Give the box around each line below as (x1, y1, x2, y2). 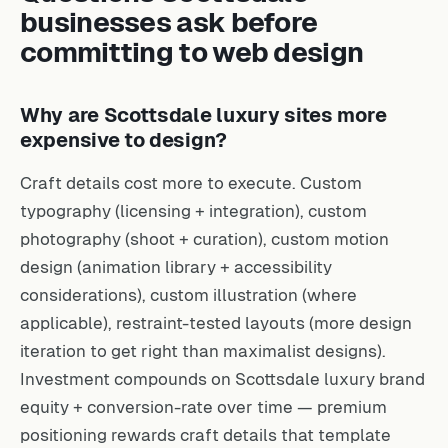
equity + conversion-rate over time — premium (20, 394, 387, 414)
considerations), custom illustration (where (20, 282, 357, 302)
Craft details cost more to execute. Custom (20, 170, 362, 190)
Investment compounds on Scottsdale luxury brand (20, 366, 425, 386)
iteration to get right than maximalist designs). (20, 338, 386, 358)
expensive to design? (20, 126, 227, 148)
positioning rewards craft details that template (20, 422, 391, 442)
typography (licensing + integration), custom (20, 198, 367, 218)
